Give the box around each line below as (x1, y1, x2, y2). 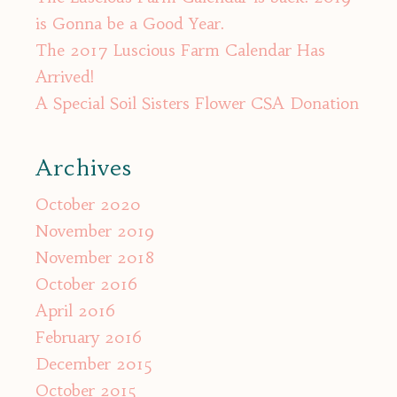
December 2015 (35, 354, 152, 375)
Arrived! (35, 66, 94, 88)
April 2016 (35, 300, 115, 322)
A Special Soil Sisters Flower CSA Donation (35, 93, 359, 114)
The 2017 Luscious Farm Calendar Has (35, 40, 325, 61)
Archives (35, 154, 132, 183)
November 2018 (35, 247, 155, 269)
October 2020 (35, 194, 141, 215)
